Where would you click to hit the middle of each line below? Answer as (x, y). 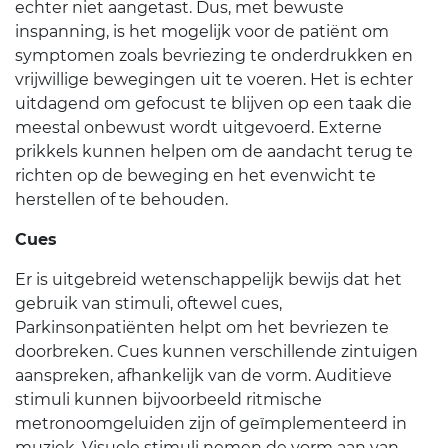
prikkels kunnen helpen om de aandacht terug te (214, 151)
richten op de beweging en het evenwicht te (195, 175)
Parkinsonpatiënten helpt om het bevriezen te (202, 327)
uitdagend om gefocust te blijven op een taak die (213, 103)
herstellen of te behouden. (121, 199)
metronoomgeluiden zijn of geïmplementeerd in (211, 423)
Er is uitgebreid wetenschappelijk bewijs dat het (208, 279)
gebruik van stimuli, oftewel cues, (148, 303)
